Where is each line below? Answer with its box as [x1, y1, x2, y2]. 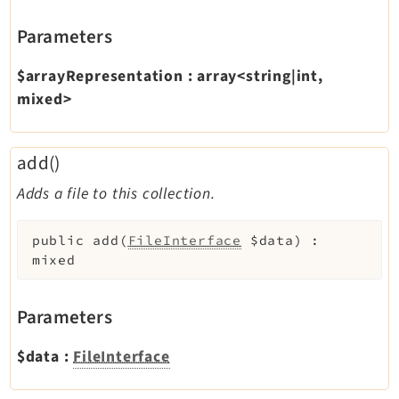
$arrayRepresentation [16, 64, 183, 87]
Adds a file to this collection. [16, 182, 216, 205]
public [31, 232, 85, 248]
